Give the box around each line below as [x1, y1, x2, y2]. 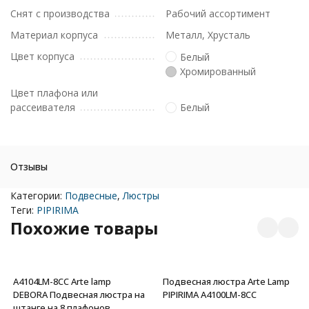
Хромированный [180, 65, 256, 78]
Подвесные [65, 189, 117, 202]
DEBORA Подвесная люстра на [13, 288, 145, 301]
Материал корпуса [10, 28, 98, 41]
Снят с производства [10, 7, 110, 20]
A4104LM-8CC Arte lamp [13, 275, 111, 288]
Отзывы [10, 160, 48, 173]
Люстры [123, 189, 159, 202]
